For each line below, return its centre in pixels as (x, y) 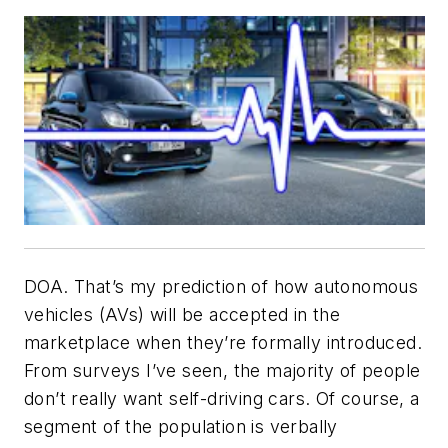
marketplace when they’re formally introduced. (223, 342)
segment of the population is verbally (181, 426)
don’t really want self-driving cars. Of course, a (222, 398)
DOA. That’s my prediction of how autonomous (221, 286)
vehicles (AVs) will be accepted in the (182, 314)
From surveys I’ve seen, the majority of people (222, 370)
